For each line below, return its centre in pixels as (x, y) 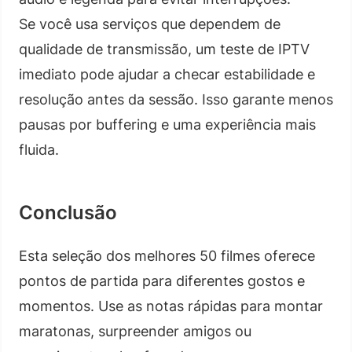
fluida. (39, 149)
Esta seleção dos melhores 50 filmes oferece (167, 255)
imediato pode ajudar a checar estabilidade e (167, 74)
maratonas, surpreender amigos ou (135, 331)
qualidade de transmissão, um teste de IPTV (164, 49)
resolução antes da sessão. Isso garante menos (176, 99)
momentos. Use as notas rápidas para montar (171, 306)
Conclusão (68, 212)
